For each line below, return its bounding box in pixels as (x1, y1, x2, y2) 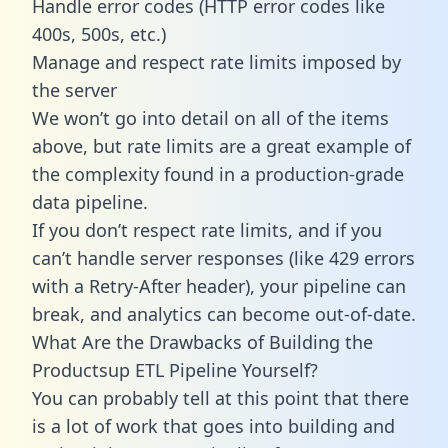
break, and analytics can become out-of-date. (32, 301, 416, 326)
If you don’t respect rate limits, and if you (32, 217, 382, 242)
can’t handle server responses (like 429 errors (32, 245, 415, 270)
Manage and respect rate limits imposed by (32, 49, 401, 74)
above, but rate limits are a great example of (32, 133, 411, 158)
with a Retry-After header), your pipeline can (32, 273, 406, 298)
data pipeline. (32, 189, 148, 214)
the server (32, 77, 117, 102)
